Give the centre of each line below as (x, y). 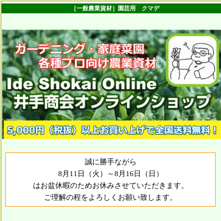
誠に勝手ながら (110, 162)
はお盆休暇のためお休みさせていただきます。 (110, 186)
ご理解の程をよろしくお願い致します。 (111, 198)
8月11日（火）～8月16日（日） (110, 174)
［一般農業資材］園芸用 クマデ (112, 8)
